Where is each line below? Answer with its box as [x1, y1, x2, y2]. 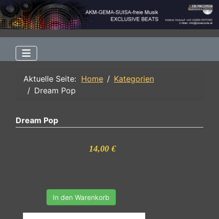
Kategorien [114, 74, 154, 84]
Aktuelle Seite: [23, 74, 81, 84]
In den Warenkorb [53, 193, 109, 202]
